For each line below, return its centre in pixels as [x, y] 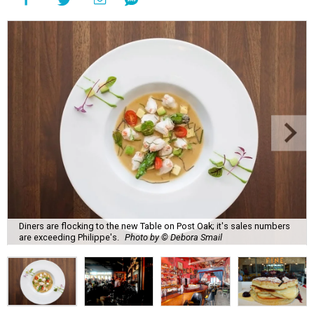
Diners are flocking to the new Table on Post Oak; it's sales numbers [155, 226]
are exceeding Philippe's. [69, 237]
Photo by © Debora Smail [173, 237]
